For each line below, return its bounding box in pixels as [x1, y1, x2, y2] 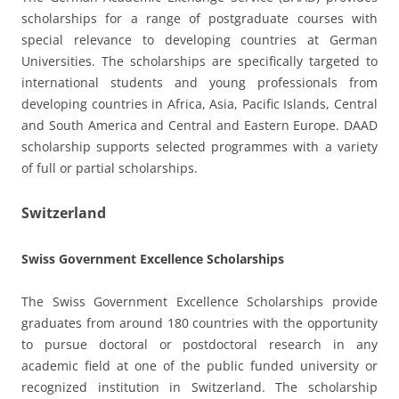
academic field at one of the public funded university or [21, 356, 378, 374]
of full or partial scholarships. [21, 159, 198, 176]
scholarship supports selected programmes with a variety [21, 137, 378, 155]
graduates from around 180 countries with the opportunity [21, 313, 378, 331]
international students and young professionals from [21, 73, 378, 91]
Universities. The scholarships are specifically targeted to [21, 52, 378, 69]
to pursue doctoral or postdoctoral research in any [21, 335, 378, 353]
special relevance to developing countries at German [21, 30, 378, 48]
